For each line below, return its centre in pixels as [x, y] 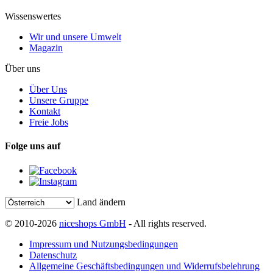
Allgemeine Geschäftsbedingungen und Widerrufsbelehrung [144, 266]
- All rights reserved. [166, 223]
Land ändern [101, 202]
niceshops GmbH [93, 223]
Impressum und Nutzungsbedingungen [104, 244]
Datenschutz [53, 255]
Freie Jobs [49, 122]
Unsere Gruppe [59, 101]
